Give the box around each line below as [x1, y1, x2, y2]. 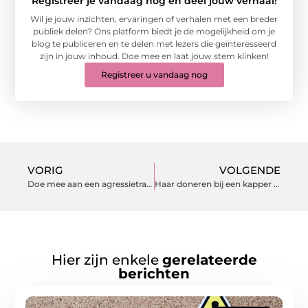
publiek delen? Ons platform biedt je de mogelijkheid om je [33, 26, 275, 37]
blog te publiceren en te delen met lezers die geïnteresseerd [32, 38, 276, 49]
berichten [118, 265, 190, 282]
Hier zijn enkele [51, 251, 162, 268]
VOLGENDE [219, 164, 280, 177]
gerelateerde [162, 251, 257, 268]
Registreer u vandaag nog [100, 69, 208, 80]
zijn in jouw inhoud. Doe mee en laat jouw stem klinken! [39, 51, 269, 62]
